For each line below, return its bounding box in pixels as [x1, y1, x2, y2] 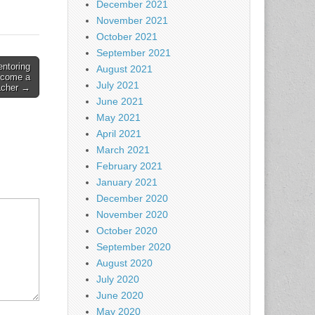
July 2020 [96, 274, 139, 285]
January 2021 [96, 176, 157, 188]
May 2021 [96, 112, 141, 123]
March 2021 [96, 144, 150, 155]
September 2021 [96, 47, 171, 58]
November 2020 [96, 209, 168, 220]
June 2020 [96, 290, 143, 301]
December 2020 [96, 193, 168, 204]
